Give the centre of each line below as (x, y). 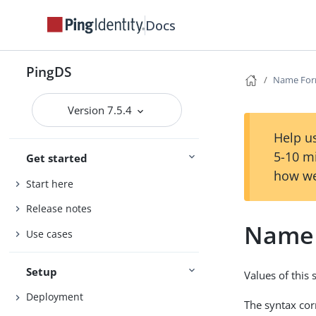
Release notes (59, 209)
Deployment (55, 297)
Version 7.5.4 (102, 110)
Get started (57, 158)
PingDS (49, 72)
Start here (50, 183)
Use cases (50, 233)
